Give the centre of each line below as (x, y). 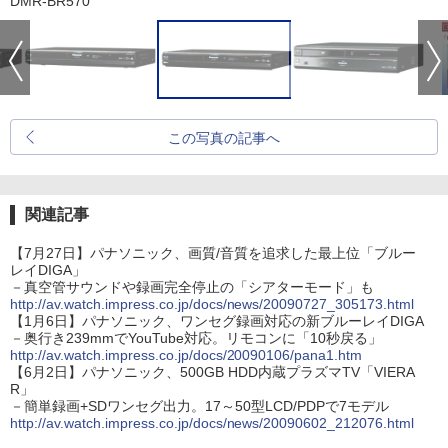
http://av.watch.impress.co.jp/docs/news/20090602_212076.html (212, 422)
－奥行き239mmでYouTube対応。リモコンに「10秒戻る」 (196, 337)
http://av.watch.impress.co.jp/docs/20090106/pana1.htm (186, 354)
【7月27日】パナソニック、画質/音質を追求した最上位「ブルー (213, 252)
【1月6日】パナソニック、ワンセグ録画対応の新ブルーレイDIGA (217, 320)
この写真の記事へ (224, 137)
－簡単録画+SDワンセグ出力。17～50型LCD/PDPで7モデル (199, 405)
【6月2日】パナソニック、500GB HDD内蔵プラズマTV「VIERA (212, 371)
